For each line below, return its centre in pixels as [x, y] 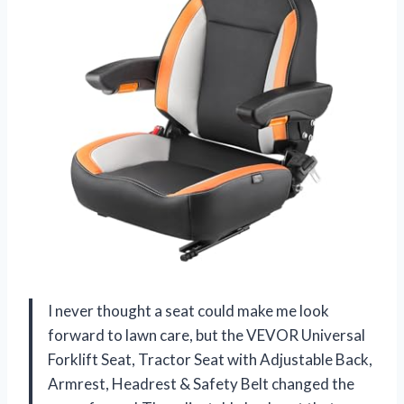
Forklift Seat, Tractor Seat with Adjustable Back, [210, 359]
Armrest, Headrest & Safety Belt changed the [201, 383]
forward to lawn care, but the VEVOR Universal [207, 335]
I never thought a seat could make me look [188, 310]
